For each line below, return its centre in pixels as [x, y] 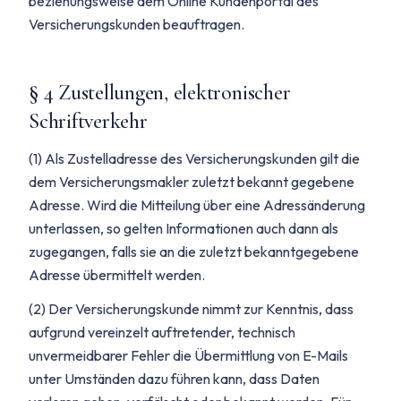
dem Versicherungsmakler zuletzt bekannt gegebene [192, 182]
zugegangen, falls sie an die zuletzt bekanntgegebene [194, 252]
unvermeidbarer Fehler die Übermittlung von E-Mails [188, 355]
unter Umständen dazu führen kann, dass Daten [174, 379]
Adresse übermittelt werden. [117, 275]
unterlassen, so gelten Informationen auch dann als [183, 228]
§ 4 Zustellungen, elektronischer [160, 93]
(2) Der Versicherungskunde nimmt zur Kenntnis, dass [191, 309]
